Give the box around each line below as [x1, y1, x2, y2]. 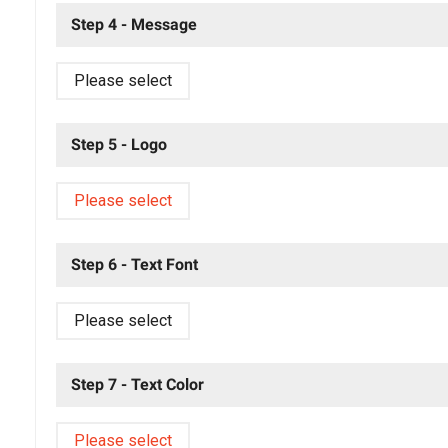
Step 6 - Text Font [70, 254, 198, 274]
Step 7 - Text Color [70, 374, 204, 394]
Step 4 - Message [70, 14, 197, 34]
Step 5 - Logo [70, 134, 167, 154]
